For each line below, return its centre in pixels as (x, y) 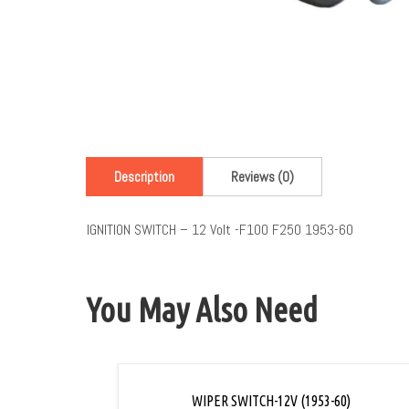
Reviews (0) (263, 177)
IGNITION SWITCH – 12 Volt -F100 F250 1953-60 (220, 230)
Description (145, 177)
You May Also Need (202, 310)
